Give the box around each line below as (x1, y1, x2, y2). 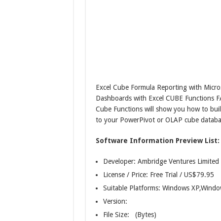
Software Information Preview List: (95, 137, 220, 145)
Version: (103, 197, 127, 206)
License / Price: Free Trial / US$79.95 (103, 171, 214, 179)
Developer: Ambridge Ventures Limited (103, 157, 219, 166)
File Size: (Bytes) (103, 211, 156, 219)
